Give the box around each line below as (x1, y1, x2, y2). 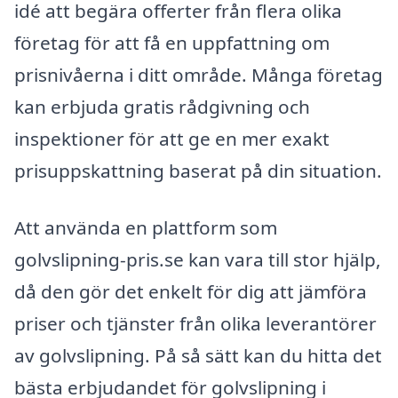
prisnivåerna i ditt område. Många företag (14, 62, 383, 88)
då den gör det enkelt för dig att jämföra (14, 278, 367, 304)
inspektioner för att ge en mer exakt (14, 126, 330, 152)
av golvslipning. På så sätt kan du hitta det (14, 342, 382, 368)
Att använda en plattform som (14, 214, 277, 240)
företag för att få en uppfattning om (14, 30, 330, 56)
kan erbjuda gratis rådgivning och (14, 94, 310, 120)
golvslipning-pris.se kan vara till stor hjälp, (14, 246, 381, 272)
